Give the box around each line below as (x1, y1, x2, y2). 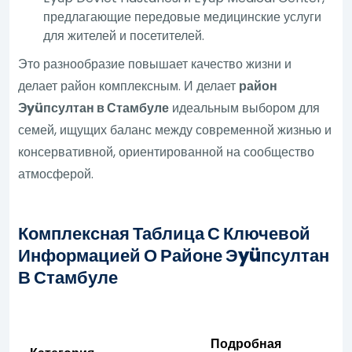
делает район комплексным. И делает (18, 76, 240, 95)
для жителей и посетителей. (43, 26, 205, 45)
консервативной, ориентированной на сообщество (18, 142, 315, 161)
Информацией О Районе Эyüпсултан (18, 243, 330, 268)
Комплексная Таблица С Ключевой (18, 221, 311, 246)
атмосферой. (18, 164, 94, 183)
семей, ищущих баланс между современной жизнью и (18, 120, 332, 139)
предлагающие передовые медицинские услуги (43, 7, 322, 26)
